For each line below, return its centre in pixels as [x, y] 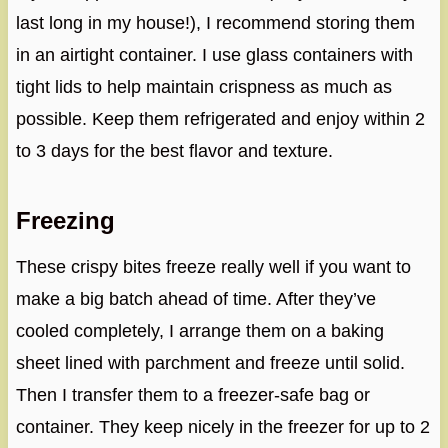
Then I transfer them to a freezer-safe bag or [192, 395]
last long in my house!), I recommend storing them [215, 23]
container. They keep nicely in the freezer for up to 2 [222, 427]
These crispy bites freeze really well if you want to [213, 267]
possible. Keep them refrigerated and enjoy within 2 [220, 119]
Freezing [65, 221]
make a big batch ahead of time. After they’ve [195, 299]
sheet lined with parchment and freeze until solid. [210, 363]
